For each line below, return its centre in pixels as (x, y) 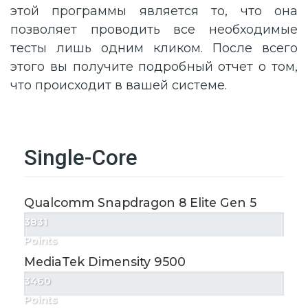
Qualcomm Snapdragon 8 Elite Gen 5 (140, 202)
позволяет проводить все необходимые (154, 30)
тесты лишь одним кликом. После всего (154, 48)
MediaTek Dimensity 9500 (105, 262)
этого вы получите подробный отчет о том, (154, 67)
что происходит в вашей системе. (119, 85)
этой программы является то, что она (154, 11)
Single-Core (81, 158)
